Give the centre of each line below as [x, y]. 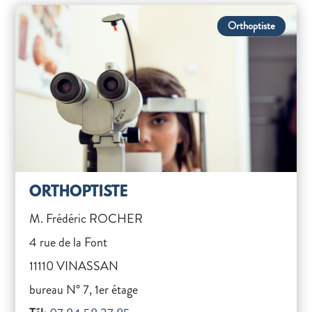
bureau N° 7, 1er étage [84, 290]
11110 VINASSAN [74, 266]
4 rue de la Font [69, 242]
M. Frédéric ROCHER [86, 219]
